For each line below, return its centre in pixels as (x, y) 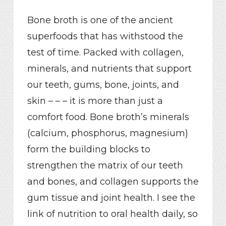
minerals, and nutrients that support (109, 69)
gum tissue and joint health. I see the (111, 198)
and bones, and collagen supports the (113, 182)
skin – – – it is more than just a (95, 101)
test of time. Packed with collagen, (105, 53)
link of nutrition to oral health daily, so (112, 214)
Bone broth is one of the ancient (100, 20)
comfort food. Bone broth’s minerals (108, 117)
